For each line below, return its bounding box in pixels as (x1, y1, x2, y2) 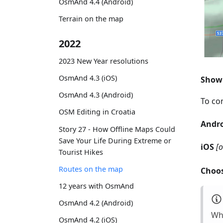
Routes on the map (59, 164, 123, 174)
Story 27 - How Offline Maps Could (59, 124, 175, 134)
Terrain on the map (59, 14, 123, 24)
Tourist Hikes (59, 147, 103, 157)
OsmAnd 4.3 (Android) (59, 90, 133, 100)
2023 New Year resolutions (59, 56, 148, 66)
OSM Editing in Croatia (59, 107, 135, 117)
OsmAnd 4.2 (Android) (59, 198, 133, 208)
